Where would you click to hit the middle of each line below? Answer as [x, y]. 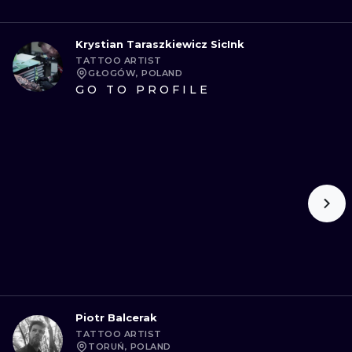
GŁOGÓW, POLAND [135, 73]
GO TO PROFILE [143, 90]
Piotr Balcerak [116, 317]
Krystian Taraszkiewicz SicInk [160, 44]
